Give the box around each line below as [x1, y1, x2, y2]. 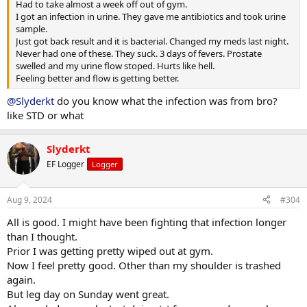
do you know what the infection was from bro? [54, 94, 278, 108]
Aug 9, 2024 [7, 193, 52, 206]
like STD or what [7, 108, 84, 122]
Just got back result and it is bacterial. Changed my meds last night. [16, 34, 288, 47]
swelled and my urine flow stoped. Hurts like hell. [16, 59, 214, 72]
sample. [16, 22, 47, 35]
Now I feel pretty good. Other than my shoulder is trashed [7, 258, 281, 272]
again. [7, 272, 36, 286]
